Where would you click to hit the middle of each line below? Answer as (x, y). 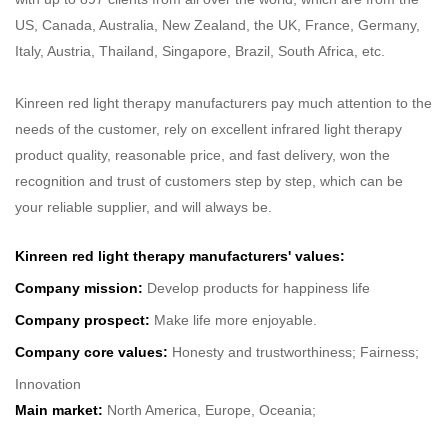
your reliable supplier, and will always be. (143, 207)
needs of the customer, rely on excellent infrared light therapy (208, 129)
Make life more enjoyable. (235, 320)
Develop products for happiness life (258, 288)
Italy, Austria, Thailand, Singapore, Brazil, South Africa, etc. (200, 51)
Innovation (48, 384)
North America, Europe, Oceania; (211, 410)
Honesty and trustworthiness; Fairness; (295, 352)
